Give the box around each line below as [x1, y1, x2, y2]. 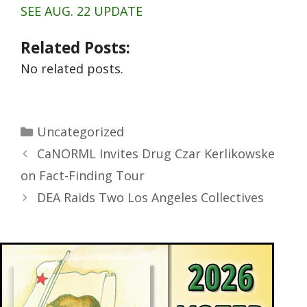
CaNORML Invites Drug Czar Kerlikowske [36, 145, 275, 162]
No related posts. [21, 60, 123, 77]
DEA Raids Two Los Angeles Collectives [36, 189, 264, 206]
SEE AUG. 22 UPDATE [21, 3, 143, 20]
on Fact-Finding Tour [21, 167, 145, 184]
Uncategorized [36, 123, 124, 140]
